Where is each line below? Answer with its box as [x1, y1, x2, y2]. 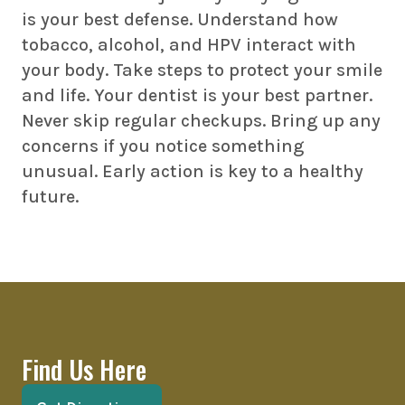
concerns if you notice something [22, 136, 304, 156]
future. [22, 186, 79, 207]
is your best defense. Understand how [22, 9, 338, 30]
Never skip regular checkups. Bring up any [22, 110, 381, 131]
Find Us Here [22, 351, 146, 388]
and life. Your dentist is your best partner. [22, 85, 372, 106]
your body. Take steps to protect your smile [22, 60, 382, 80]
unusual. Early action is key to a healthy [22, 161, 363, 182]
